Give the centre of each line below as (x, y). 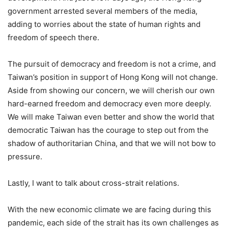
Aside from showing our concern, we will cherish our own (111, 90)
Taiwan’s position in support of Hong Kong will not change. (113, 77)
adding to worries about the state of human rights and (104, 24)
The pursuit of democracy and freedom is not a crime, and (112, 64)
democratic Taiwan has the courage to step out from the (108, 130)
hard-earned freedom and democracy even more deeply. (109, 103)
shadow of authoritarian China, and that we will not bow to (112, 143)
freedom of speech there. (53, 37)
